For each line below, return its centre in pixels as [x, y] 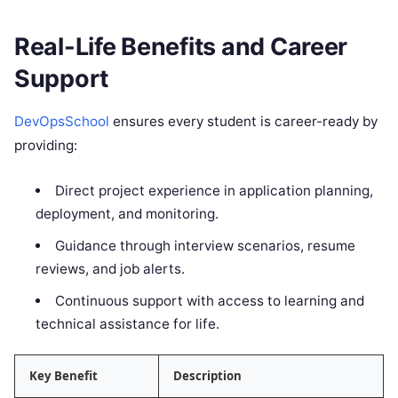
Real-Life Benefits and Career [181, 46]
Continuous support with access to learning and [209, 300]
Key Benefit [64, 376]
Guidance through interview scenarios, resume [205, 245]
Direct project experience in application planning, [214, 190]
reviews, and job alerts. [111, 268]
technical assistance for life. [128, 323]
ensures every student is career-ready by [245, 121]
